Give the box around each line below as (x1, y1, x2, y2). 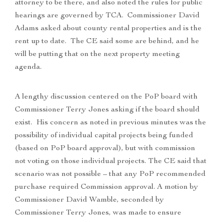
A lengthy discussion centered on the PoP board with (15, 93, 198, 102)
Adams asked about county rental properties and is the (15, 25, 202, 33)
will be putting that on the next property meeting (15, 51, 180, 59)
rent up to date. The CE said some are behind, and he (15, 38, 199, 46)
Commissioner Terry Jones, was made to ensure (15, 209, 181, 218)
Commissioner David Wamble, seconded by (15, 196, 164, 205)
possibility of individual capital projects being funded (15, 132, 193, 140)
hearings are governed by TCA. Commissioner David (15, 12, 200, 20)
